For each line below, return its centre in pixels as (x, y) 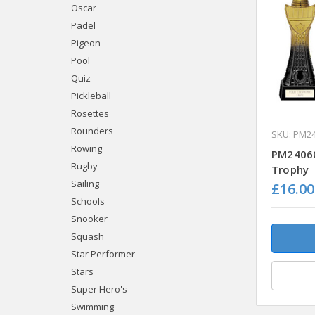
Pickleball (91, 95)
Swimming (92, 306)
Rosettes (90, 113)
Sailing (85, 183)
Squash (87, 236)
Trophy (290, 170)
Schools (88, 201)
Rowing (86, 148)
